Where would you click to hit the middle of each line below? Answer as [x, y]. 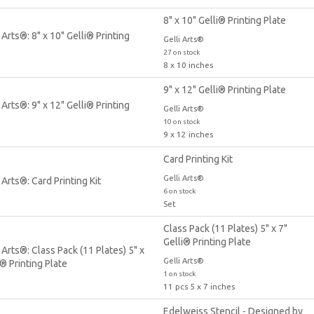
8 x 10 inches [188, 64]
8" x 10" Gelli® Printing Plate [224, 20]
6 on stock [179, 191]
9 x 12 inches [188, 134]
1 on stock [179, 273]
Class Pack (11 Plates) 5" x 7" [225, 228]
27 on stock [181, 52]
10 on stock [181, 121]
